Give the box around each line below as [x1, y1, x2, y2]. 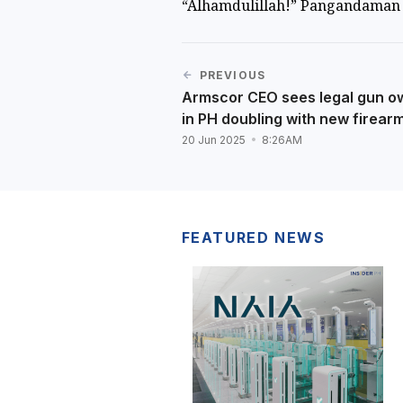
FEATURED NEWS [181, 228, 326, 246]
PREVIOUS [199, 68, 266, 82]
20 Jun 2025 [181, 133, 248, 147]
